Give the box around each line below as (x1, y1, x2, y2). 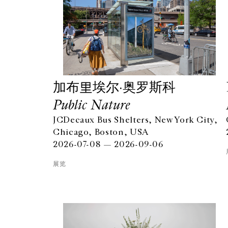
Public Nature (53, 96, 130, 113)
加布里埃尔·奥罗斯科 (53, 78, 176, 96)
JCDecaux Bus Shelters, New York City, (53, 115, 218, 125)
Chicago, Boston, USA (53, 127, 149, 137)
